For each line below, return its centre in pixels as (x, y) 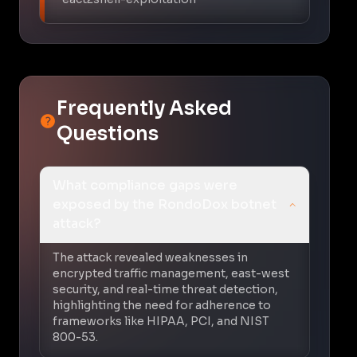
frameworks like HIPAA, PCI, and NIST (161, 321)
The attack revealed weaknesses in (150, 257)
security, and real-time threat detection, (165, 289)
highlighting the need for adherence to (162, 305)
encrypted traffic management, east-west (171, 273)
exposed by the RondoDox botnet (165, 204)
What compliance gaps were (145, 185)
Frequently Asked (144, 108)
